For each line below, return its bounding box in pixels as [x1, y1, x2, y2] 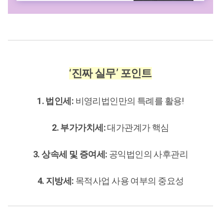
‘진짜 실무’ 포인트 [69, 67, 152, 79]
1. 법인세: [37, 95, 74, 106]
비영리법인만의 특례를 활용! [74, 95, 184, 106]
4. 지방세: [37, 175, 74, 186]
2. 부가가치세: [52, 122, 108, 133]
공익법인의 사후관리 [107, 148, 188, 159]
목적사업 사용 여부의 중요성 [74, 175, 184, 186]
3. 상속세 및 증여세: [33, 148, 108, 159]
